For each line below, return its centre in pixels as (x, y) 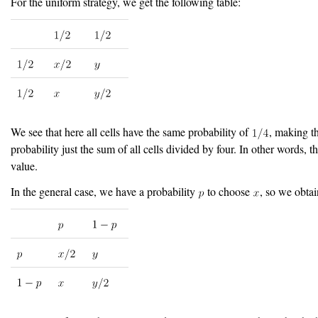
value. (24, 166)
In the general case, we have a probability (104, 192)
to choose (229, 192)
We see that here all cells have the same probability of (131, 132)
